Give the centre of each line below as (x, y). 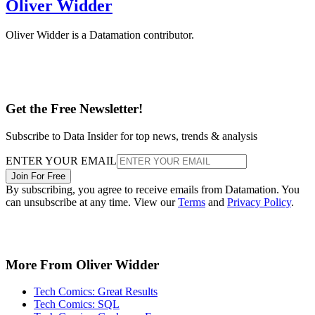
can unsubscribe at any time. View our (92, 202)
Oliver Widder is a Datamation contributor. (100, 35)
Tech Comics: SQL (77, 304)
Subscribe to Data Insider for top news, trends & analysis (131, 136)
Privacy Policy (259, 202)
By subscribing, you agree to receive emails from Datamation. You (153, 189)
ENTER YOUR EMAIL (61, 160)
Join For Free (38, 176)
